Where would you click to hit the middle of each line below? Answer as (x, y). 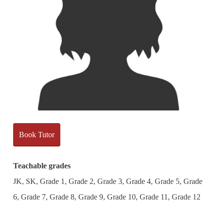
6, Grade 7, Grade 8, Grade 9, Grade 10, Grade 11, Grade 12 (107, 197)
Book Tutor (36, 135)
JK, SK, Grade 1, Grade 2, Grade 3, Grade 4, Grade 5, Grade (108, 182)
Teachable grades (42, 166)
